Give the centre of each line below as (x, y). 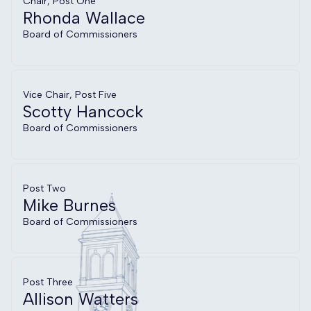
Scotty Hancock (83, 111)
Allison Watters (81, 299)
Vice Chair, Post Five (70, 94)
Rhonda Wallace (84, 18)
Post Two (44, 188)
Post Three (48, 282)
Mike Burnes (69, 205)
